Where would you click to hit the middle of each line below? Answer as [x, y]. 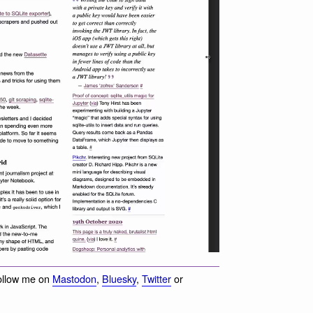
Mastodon [74, 278]
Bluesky [119, 278]
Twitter [156, 278]
